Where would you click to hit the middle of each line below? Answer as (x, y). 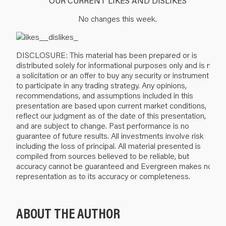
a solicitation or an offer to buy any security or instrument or (117, 75)
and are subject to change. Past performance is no (103, 125)
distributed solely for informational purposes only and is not (117, 65)
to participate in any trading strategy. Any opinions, (101, 85)
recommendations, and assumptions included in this (105, 95)
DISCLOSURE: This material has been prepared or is (107, 54)
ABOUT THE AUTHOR (68, 213)
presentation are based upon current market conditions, (111, 105)
